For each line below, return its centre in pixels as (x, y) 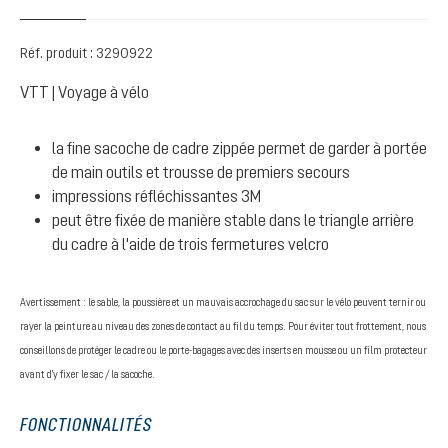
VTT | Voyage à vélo (84, 92)
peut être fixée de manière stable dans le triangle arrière (233, 220)
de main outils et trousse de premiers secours (201, 172)
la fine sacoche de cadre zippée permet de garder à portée (239, 148)
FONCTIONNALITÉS (86, 424)
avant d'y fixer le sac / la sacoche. (87, 374)
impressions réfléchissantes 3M (156, 196)
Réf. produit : (58, 53)
